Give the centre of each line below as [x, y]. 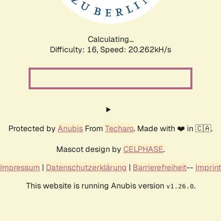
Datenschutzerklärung [86, 167]
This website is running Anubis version [96, 185]
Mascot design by [90, 149]
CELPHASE [143, 149]
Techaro [119, 128]
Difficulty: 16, [75, 49]
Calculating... [110, 39]
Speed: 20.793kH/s [136, 49]
